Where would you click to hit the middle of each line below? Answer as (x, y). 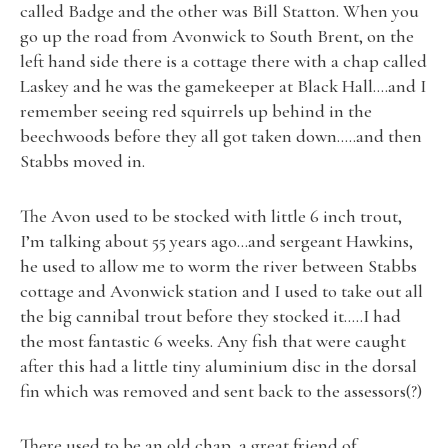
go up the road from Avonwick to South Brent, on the (217, 36)
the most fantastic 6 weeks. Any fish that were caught (213, 340)
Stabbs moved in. (82, 161)
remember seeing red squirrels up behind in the (196, 111)
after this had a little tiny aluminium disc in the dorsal (218, 365)
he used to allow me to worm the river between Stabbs (218, 265)
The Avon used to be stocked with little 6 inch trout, (211, 215)
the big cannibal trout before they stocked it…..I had (210, 315)
